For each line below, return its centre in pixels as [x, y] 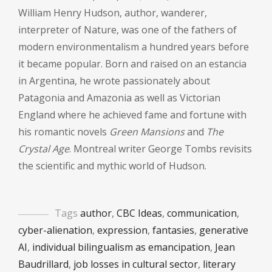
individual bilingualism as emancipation [121, 247]
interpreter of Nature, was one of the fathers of [127, 30]
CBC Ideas [139, 213]
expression [122, 230]
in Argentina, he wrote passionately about [114, 81]
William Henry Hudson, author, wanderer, [113, 13]
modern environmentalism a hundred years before [134, 47]
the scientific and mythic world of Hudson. [112, 166]
